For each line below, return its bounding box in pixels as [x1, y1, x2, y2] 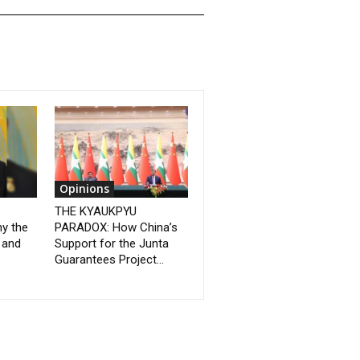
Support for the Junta [55, 236, 170, 252]
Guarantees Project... [55, 252, 165, 268]
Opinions [59, 181, 110, 197]
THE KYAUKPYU [55, 204, 137, 219]
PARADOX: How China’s [55, 220, 178, 235]
